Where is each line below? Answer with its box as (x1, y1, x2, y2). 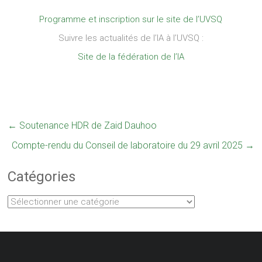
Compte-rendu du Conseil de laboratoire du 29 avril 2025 (11, 140, 245, 151)
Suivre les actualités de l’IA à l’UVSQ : (58, 33, 204, 44)
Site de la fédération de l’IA (77, 51, 184, 63)
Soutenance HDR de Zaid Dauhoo (17, 120, 157, 132)
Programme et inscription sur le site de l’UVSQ (39, 14, 223, 25)
